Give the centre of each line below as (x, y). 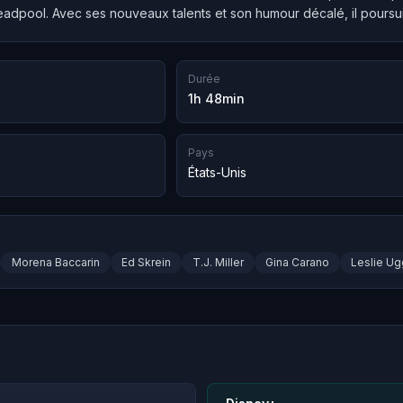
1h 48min (216, 99)
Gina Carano (297, 263)
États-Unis (217, 173)
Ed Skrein (146, 263)
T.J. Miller (218, 263)
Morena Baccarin (56, 263)
